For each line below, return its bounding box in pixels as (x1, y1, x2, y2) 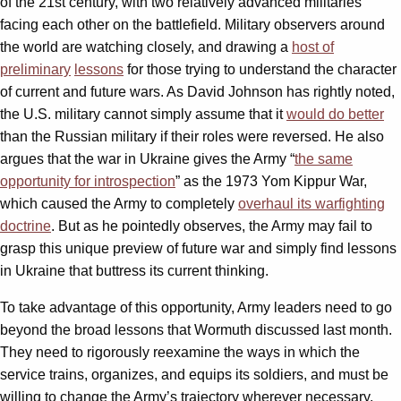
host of (292, 38, 334, 55)
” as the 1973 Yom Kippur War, (175, 173, 367, 189)
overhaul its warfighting (238, 195, 385, 211)
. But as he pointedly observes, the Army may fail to (51, 218, 372, 234)
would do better (286, 106, 384, 122)
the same (294, 150, 353, 166)
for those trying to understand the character (124, 61, 397, 77)
